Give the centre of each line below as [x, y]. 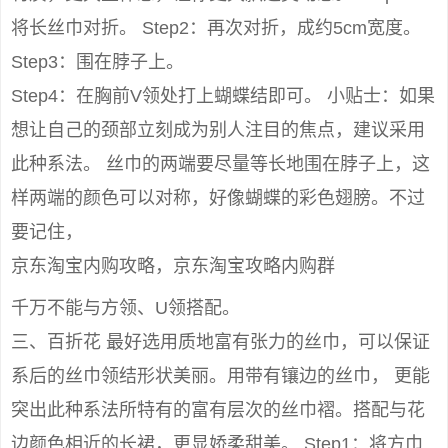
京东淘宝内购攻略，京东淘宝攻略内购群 [173, 265]
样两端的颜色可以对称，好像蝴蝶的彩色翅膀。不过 [218, 197]
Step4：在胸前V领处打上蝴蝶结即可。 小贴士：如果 [223, 95]
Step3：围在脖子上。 [97, 61]
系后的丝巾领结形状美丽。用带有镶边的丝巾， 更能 [220, 375]
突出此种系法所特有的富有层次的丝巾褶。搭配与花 [218, 409]
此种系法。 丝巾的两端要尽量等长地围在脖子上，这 [220, 163]
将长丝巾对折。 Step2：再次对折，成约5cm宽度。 [216, 27]
